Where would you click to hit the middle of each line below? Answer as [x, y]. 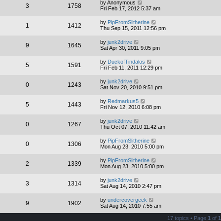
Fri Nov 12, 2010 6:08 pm [130, 107]
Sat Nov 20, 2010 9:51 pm [131, 88]
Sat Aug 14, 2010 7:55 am [131, 206]
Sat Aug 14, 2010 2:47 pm [131, 186]
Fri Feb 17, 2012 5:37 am [130, 9]
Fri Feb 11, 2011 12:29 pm [131, 68]
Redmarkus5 [123, 101]
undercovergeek [127, 200]
